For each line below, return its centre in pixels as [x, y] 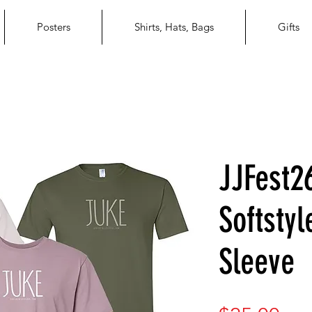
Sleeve [257, 262]
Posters [53, 27]
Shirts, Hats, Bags [174, 27]
